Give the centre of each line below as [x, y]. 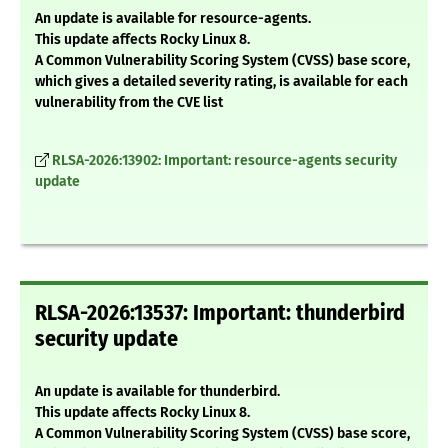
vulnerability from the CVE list [129, 103]
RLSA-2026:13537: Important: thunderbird [220, 313]
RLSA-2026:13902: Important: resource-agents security [224, 161]
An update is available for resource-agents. [173, 19]
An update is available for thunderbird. [157, 392]
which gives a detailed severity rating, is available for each [221, 82]
